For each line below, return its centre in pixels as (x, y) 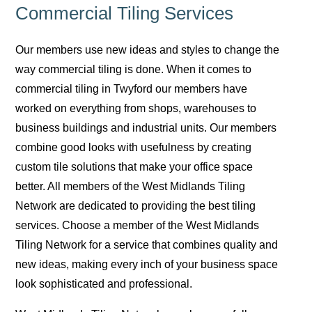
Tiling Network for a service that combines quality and (147, 244)
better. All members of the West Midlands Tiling (131, 186)
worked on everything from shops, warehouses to (136, 108)
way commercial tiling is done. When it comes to (134, 69)
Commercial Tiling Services (125, 13)
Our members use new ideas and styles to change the (148, 49)
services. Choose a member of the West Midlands (138, 225)
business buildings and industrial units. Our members (146, 127)
